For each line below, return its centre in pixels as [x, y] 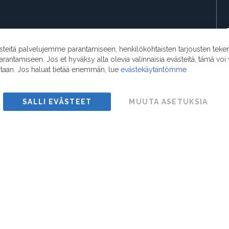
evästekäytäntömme [154, 70]
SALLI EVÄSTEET [57, 102]
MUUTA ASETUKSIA [168, 102]
